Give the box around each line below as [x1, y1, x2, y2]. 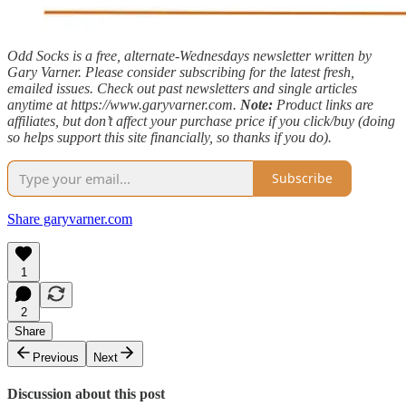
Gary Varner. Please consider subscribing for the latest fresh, [7, 63, 354, 80]
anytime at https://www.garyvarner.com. [7, 96, 240, 112]
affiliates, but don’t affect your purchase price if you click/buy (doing [7, 112, 395, 129]
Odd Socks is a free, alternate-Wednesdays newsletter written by [7, 47, 372, 63]
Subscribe [272, 169, 333, 188]
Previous [33, 350, 79, 364]
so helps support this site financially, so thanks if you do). [7, 129, 332, 145]
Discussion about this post [7, 385, 165, 401]
